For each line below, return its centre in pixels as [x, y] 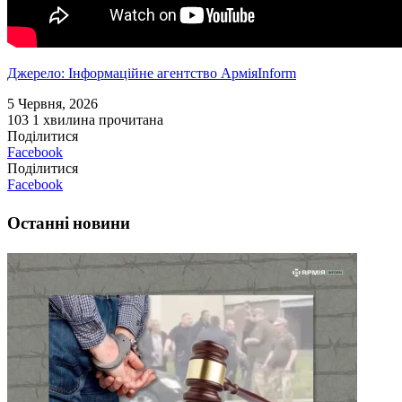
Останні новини [69, 223]
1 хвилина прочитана [98, 120]
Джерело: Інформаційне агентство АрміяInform [152, 74]
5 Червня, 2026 [52, 104]
